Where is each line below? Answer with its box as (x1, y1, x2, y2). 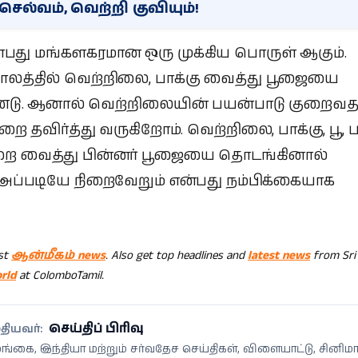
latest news (248, 247, 310, 265)
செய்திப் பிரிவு (49, 320, 144, 339)
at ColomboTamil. (16, 267, 104, 284)
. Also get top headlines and (105, 247, 248, 265)
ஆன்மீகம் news (11, 247, 105, 265)
